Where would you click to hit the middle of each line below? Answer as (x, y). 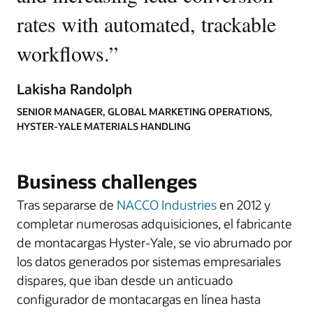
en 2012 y (243, 205)
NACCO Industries (167, 205)
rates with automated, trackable (146, 24)
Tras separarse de (67, 205)
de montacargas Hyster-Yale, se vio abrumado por (154, 243)
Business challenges (107, 182)
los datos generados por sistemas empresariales (149, 262)
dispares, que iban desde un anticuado (125, 281)
